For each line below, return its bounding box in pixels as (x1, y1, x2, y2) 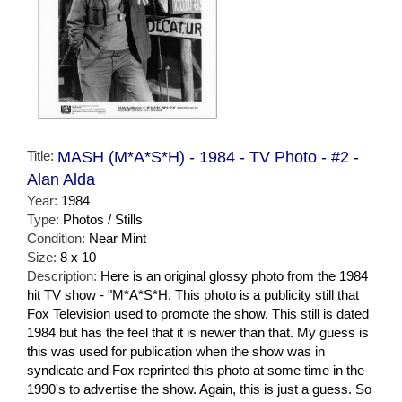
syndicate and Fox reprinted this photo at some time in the (27, 362, 364, 378)
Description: (27, 267, 100, 284)
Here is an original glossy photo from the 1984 (100, 267, 368, 284)
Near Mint (89, 230, 146, 246)
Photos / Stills (63, 211, 143, 227)
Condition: (27, 230, 89, 246)
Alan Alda (27, 170, 95, 188)
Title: (27, 147, 57, 163)
